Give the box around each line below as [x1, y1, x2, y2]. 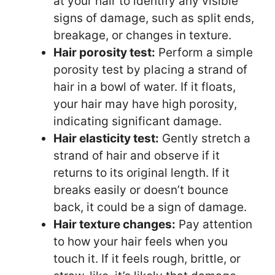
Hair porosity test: [53, 45, 155, 60]
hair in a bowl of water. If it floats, [53, 80, 236, 95]
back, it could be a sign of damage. [53, 200, 247, 215]
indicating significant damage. [53, 114, 222, 129]
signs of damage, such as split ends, [53, 11, 254, 26]
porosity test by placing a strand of [53, 63, 247, 77]
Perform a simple [155, 45, 253, 60]
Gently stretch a [159, 131, 250, 146]
